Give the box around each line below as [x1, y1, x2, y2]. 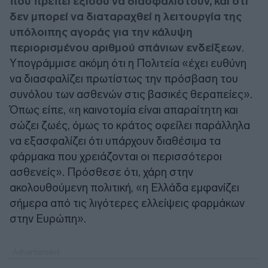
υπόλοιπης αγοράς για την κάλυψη [10, 25, 193, 39]
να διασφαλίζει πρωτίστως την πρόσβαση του [10, 71, 238, 86]
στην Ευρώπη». [10, 211, 86, 226]
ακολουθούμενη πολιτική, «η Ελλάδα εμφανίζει [10, 180, 239, 194]
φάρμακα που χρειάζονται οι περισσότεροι [10, 149, 222, 163]
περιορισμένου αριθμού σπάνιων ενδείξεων [10, 40, 242, 54]
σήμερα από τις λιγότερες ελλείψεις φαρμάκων [10, 196, 245, 210]
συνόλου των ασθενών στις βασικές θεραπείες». [10, 87, 252, 101]
